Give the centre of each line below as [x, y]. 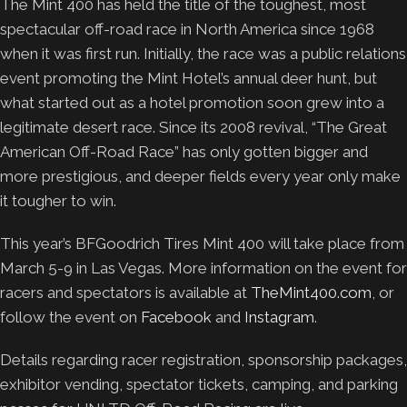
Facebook [176, 317]
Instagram [279, 317]
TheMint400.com [311, 292]
